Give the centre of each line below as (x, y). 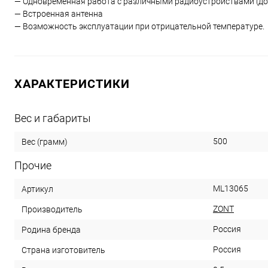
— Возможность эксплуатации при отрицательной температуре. (139, 26)
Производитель (52, 209)
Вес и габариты (53, 118)
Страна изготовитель (63, 250)
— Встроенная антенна (59, 14)
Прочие (33, 165)
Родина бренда (51, 229)
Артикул (37, 189)
